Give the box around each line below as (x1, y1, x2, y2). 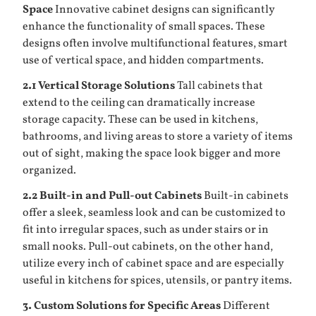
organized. (23, 163, 76, 178)
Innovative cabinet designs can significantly (53, 2, 275, 18)
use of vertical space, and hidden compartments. (23, 53, 264, 68)
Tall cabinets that (175, 78, 263, 94)
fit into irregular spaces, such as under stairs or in (23, 222, 269, 238)
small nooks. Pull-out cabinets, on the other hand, (23, 239, 273, 255)
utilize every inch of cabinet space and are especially (23, 256, 284, 272)
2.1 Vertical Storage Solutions (23, 78, 175, 94)
